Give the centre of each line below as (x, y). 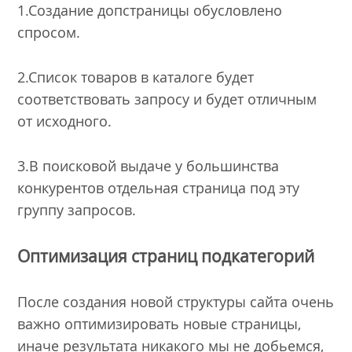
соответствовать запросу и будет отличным (167, 99)
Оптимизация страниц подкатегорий (166, 256)
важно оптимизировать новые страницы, (159, 324)
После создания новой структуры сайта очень (176, 302)
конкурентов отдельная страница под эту (159, 187)
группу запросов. (77, 209)
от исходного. (65, 121)
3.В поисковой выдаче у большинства (148, 165)
